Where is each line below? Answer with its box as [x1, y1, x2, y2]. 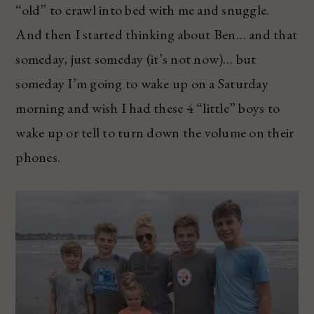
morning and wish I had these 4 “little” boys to [15, 98, 280, 117]
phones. [15, 147, 61, 166]
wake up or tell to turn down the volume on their [15, 123, 294, 142]
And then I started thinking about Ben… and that [15, 25, 298, 43]
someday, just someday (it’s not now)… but [15, 49, 257, 68]
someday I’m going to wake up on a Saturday [15, 74, 268, 93]
